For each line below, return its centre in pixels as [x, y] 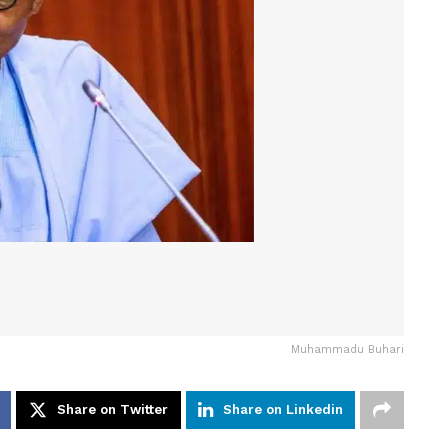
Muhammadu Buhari [347, 349]
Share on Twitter [112, 409]
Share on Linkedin [283, 409]
